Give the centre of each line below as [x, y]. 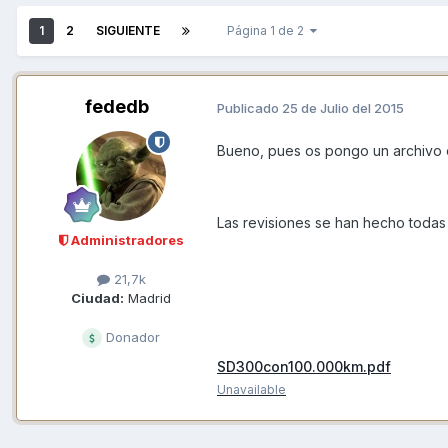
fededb [117, 107]
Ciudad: [97, 298]
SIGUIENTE [128, 31]
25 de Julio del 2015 [343, 107]
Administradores [125, 240]
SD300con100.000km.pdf [304, 367]
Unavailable [251, 390]
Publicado [249, 107]
